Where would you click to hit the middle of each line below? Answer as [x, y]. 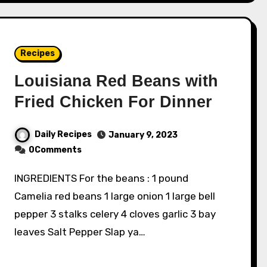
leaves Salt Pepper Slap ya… [80, 232]
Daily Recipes [63, 135]
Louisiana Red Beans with [117, 81]
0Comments [55, 150]
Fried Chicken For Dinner [114, 102]
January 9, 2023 [143, 135]
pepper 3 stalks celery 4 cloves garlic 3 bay [115, 214]
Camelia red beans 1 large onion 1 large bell [115, 196]
